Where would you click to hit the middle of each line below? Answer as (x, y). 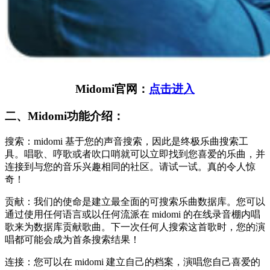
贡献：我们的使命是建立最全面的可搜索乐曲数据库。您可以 (135, 201)
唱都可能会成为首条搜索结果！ (72, 239)
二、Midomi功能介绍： (64, 116)
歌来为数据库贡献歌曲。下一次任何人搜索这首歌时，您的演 (135, 227)
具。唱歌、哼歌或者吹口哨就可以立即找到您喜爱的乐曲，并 (135, 154)
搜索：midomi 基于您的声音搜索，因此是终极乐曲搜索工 (127, 141)
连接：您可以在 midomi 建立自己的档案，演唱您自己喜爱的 (133, 262)
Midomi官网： (112, 89)
